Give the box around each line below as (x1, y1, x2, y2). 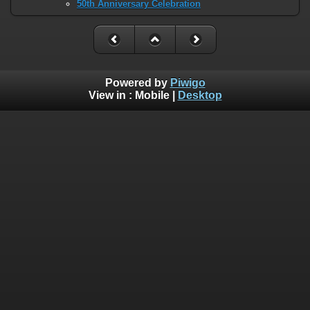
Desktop (177, 89, 222, 102)
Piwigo (170, 77, 206, 89)
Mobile (134, 89, 170, 102)
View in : (88, 89, 135, 102)
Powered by (104, 77, 170, 89)
